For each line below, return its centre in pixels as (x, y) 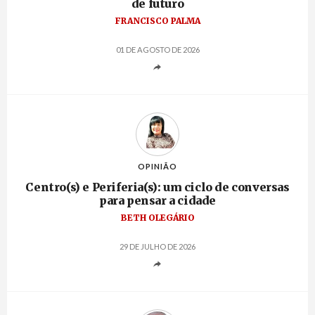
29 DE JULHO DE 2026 (157, 247)
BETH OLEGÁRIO (157, 218)
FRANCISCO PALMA (157, 21)
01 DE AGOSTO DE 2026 (157, 50)
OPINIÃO (157, 167)
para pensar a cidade (157, 201)
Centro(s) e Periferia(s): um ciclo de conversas (157, 187)
